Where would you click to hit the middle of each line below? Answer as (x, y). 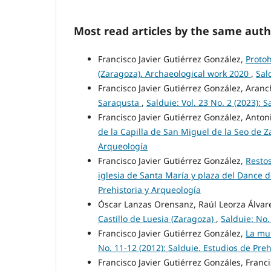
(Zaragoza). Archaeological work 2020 (175, 74)
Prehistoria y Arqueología (149, 190)
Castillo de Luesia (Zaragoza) (157, 219)
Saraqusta (120, 103)
